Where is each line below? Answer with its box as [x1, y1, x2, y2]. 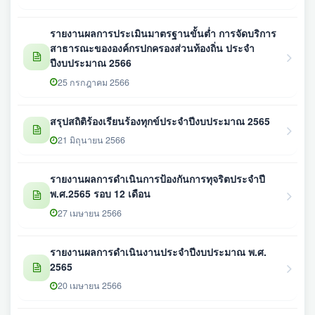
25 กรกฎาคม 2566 [58, 75, 129, 89]
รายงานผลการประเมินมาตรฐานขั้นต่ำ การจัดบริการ [50, 26, 276, 41]
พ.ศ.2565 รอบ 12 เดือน [50, 186, 150, 201]
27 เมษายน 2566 [58, 206, 122, 219]
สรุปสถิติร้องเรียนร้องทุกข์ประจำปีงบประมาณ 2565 [50, 113, 270, 128]
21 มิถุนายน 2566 [58, 134, 125, 147]
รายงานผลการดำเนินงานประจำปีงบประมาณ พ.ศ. [50, 244, 266, 259]
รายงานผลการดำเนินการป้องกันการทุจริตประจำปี [50, 172, 265, 186]
